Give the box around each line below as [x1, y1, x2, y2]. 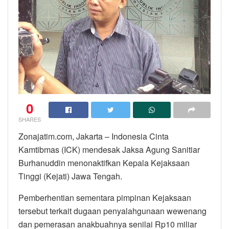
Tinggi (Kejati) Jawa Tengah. [18, 170, 122, 182]
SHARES [18, 115, 41, 124]
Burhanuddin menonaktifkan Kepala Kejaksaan [18, 157, 190, 169]
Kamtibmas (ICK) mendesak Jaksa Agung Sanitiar [18, 144, 200, 156]
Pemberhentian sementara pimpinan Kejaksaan [18, 192, 191, 204]
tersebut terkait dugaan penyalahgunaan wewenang [18, 205, 207, 217]
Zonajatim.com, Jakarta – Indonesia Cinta [18, 130, 169, 143]
